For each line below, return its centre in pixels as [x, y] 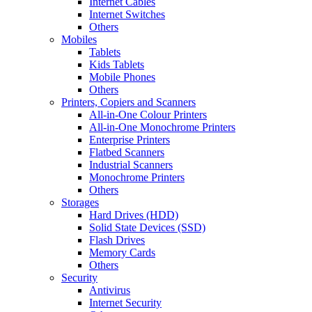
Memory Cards [122, 252]
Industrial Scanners [131, 165]
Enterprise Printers [130, 140]
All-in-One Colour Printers [148, 115]
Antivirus [110, 290]
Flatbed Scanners [127, 152]
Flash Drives [117, 240]
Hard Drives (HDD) [134, 215]
